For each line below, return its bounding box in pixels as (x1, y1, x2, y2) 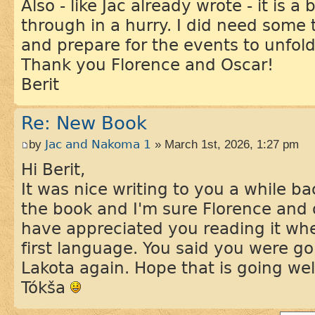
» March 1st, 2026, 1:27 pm (151, 136, 299, 151)
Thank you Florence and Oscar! (21, 55, 274, 75)
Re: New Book (21, 112, 147, 135)
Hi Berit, (21, 159, 85, 179)
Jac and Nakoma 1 (45, 136, 151, 152)
